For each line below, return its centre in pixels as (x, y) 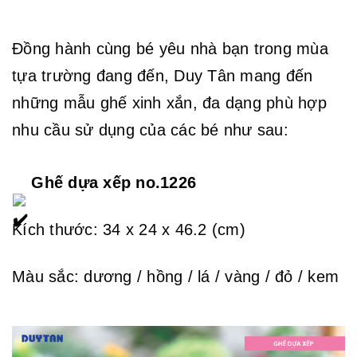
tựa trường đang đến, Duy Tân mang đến (163, 75)
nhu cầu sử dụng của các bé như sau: (150, 129)
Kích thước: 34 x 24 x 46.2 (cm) (129, 230)
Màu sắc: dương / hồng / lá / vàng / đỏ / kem (175, 277)
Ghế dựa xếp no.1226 (111, 183)
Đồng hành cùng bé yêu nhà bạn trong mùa (170, 48)
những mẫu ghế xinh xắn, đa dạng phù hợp (169, 102)
